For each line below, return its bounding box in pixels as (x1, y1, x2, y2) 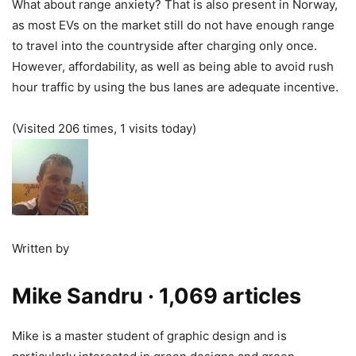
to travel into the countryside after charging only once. (12, 38, 317, 53)
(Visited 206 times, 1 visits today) (12, 121, 196, 136)
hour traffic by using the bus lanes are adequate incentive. (12, 79, 339, 95)
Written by (12, 241, 69, 256)
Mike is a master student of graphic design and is (12, 328, 287, 343)
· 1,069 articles (148, 283, 301, 309)
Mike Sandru (12, 283, 143, 309)
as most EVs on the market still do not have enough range (12, 17, 335, 33)
